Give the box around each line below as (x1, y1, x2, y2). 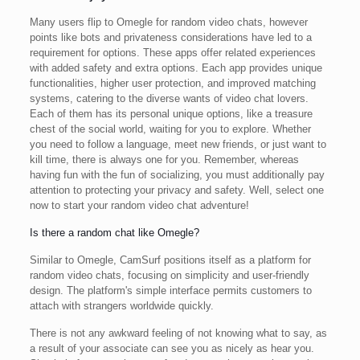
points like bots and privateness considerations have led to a (29, 31, 312, 43)
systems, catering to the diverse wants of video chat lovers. (29, 92, 309, 104)
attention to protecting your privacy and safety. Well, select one (29, 184, 324, 196)
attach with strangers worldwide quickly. (29, 300, 214, 312)
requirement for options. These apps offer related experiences (29, 47, 316, 59)
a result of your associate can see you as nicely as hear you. (29, 342, 314, 354)
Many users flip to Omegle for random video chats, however (29, 16, 308, 28)
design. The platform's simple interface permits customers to (29, 284, 312, 297)
